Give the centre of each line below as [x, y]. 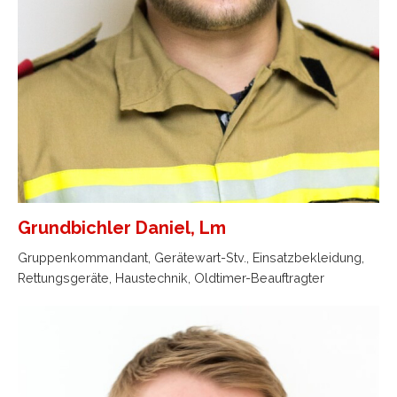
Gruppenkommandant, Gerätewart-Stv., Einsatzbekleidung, [191, 258]
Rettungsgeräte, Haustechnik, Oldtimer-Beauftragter [171, 278]
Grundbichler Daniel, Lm [122, 228]
